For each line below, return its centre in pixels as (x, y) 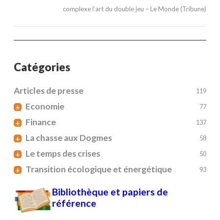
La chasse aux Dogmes (69, 138)
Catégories (42, 67)
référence (74, 203)
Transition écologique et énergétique (99, 169)
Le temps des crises (63, 154)
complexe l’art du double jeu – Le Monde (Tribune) (135, 9)
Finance (41, 122)
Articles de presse (49, 91)
